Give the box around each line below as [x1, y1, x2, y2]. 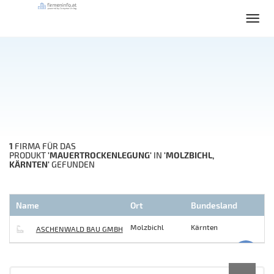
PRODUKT [9, 149, 48, 160]
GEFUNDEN [50, 158, 95, 169]
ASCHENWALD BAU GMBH [35, 224, 123, 234]
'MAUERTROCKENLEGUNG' [48, 149, 152, 160]
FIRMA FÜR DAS [13, 140, 76, 151]
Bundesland [191, 200, 237, 211]
